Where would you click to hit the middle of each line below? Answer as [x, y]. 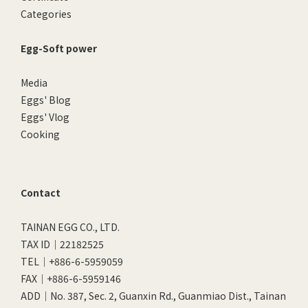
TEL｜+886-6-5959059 [72, 261]
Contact [41, 192]
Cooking [40, 134]
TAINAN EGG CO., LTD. [70, 227]
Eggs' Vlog [45, 117]
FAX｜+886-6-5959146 [71, 278]
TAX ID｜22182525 [62, 244]
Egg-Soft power [59, 48]
